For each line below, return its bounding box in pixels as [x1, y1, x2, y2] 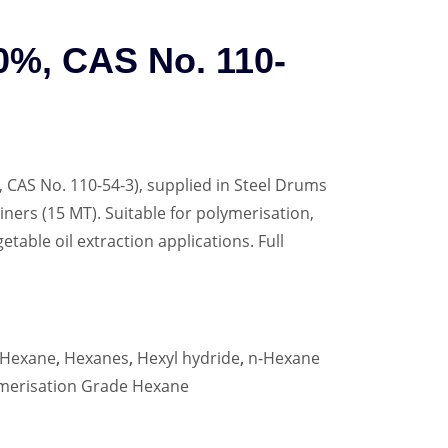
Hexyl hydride [137, 346, 241, 369]
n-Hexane [248, 346, 321, 369]
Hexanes [64, 346, 130, 369]
